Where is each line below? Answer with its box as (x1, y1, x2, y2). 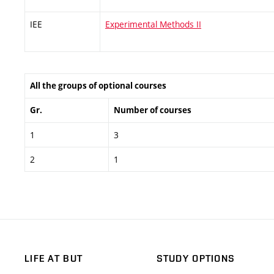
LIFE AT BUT (24, 253, 83, 265)
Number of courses (114, 104, 191, 116)
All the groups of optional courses (30, 80, 166, 91)
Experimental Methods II (105, 18, 201, 30)
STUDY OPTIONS (156, 253, 235, 265)
